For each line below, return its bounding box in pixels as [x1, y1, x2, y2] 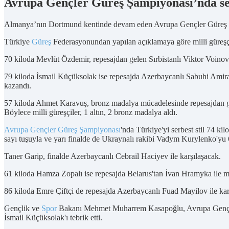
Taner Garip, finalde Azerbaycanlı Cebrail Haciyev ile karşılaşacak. [4, 152, 221, 161]
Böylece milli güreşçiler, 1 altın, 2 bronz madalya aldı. [4, 108, 177, 117]
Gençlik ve [4, 204, 41, 213]
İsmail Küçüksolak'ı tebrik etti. [4, 213, 102, 222]
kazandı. [4, 81, 31, 90]
